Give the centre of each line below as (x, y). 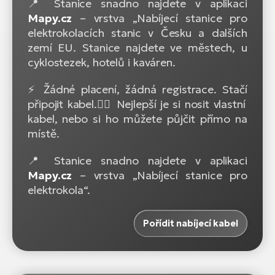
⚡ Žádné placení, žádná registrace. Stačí (137, 90)
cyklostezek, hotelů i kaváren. (102, 63)
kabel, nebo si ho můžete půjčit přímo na (137, 119)
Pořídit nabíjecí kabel (191, 223)
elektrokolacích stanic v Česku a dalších (137, 33)
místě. (44, 134)
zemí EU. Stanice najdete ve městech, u (137, 48)
